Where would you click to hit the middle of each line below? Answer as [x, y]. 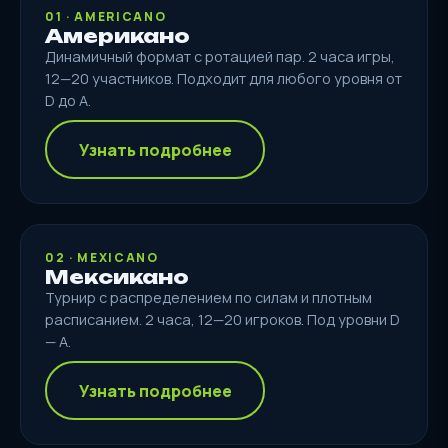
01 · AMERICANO [106, 16]
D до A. [68, 100]
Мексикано [117, 277]
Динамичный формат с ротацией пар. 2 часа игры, [220, 56]
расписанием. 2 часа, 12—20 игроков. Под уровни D [222, 319]
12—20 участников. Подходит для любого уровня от [223, 78]
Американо [118, 36]
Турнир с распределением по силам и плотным [208, 297]
